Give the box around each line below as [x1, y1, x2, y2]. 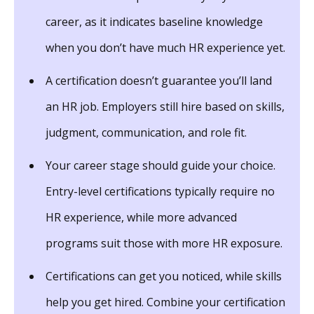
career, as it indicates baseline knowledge [46, 13, 263, 29]
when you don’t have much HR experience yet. [46, 39, 285, 55]
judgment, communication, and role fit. [46, 124, 247, 140]
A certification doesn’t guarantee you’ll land [46, 72, 272, 88]
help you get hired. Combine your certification [46, 294, 285, 310]
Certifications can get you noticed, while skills [46, 268, 282, 284]
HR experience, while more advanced [46, 209, 237, 225]
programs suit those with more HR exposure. [46, 235, 282, 251]
